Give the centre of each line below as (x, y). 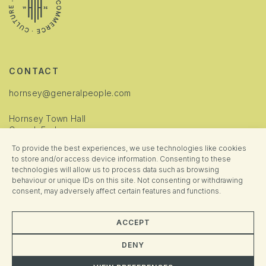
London (25, 141)
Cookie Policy (37, 199)
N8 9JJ (24, 153)
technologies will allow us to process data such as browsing (115, 170)
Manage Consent (44, 239)
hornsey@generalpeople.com (70, 93)
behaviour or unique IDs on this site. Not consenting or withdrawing (127, 180)
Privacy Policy (38, 219)
